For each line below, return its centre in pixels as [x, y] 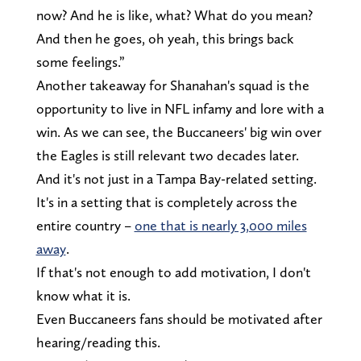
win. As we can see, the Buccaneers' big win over [178, 131]
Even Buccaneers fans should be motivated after [179, 318]
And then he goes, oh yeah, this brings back [165, 38]
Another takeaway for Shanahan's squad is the [172, 85]
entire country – [85, 225]
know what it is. [83, 295]
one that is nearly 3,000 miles [220, 225]
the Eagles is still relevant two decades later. [167, 155]
